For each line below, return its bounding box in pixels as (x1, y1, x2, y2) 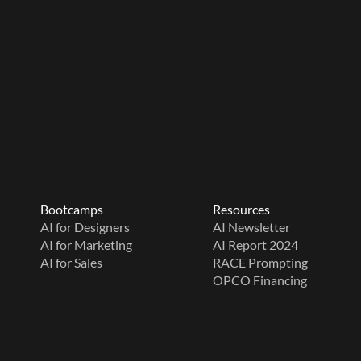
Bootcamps (40, 201, 103, 218)
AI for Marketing (40, 237, 132, 253)
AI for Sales (40, 255, 102, 271)
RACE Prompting (212, 255, 308, 271)
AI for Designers (40, 219, 130, 235)
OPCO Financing (212, 272, 307, 288)
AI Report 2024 (212, 237, 298, 253)
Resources (212, 201, 270, 218)
